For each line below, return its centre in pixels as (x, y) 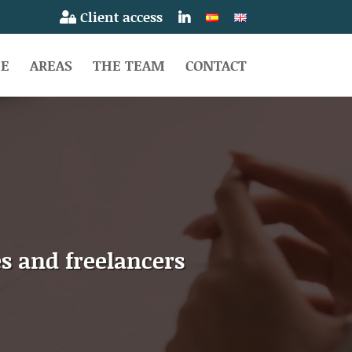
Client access (119, 16)
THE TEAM (128, 65)
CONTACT (216, 65)
